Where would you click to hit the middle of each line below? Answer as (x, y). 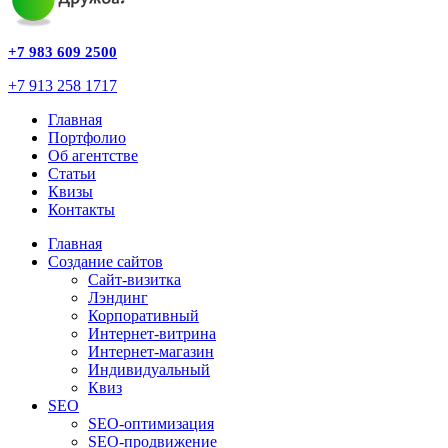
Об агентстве (93, 155)
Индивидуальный (149, 369)
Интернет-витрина (152, 333)
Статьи (72, 173)
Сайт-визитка (134, 279)
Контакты (81, 209)
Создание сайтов (105, 261)
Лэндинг (118, 297)
